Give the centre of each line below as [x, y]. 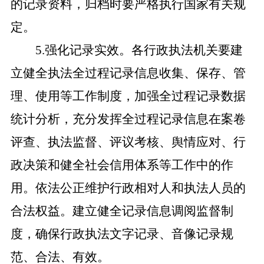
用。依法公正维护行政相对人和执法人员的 [128, 188]
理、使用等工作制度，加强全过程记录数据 [128, 96]
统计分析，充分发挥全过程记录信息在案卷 [128, 119]
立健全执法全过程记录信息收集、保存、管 [128, 73]
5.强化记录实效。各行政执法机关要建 [139, 50]
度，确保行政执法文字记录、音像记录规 [122, 234]
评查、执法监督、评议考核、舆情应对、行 [128, 142]
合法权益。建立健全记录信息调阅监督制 [122, 211]
